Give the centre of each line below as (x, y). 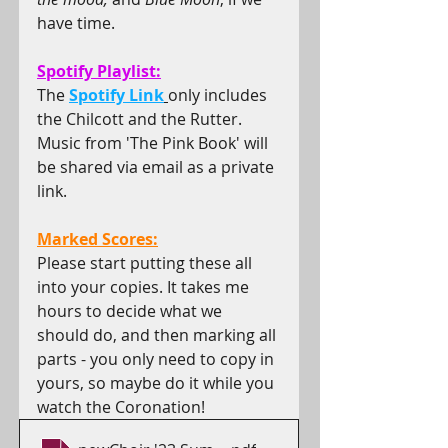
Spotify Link (116, 95)
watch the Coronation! (121, 407)
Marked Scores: (97, 239)
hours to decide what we (131, 311)
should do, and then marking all (158, 335)
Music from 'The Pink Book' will (154, 143)
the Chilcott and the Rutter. (141, 119)
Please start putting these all (146, 263)
